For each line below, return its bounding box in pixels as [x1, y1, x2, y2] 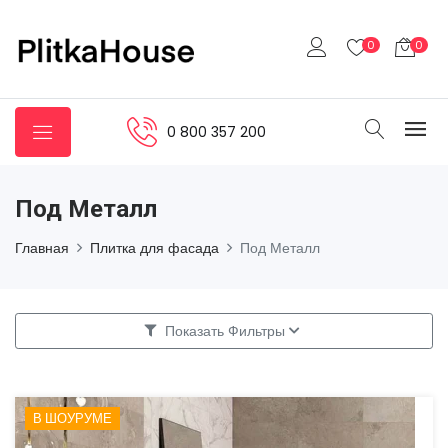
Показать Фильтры [165, 320, 285, 341]
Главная [15, 238, 69, 258]
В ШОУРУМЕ [33, 408, 112, 428]
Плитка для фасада [90, 238, 219, 258]
